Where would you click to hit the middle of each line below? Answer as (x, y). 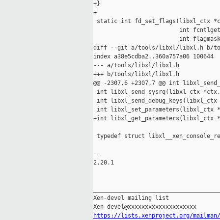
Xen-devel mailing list (131, 198)
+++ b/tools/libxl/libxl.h (136, 74)
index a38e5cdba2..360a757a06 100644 (153, 57)
